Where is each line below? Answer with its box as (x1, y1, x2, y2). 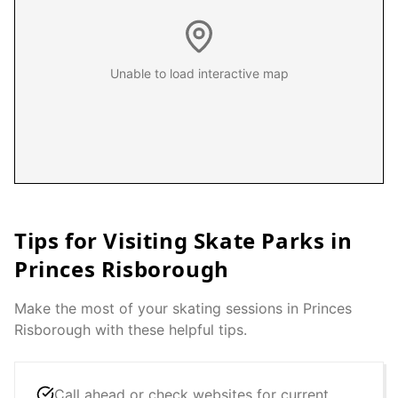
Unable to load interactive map (109, 66, 289, 81)
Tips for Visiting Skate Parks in (14, 226, 353, 255)
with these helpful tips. (91, 321, 247, 338)
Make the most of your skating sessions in (14, 299, 303, 317)
